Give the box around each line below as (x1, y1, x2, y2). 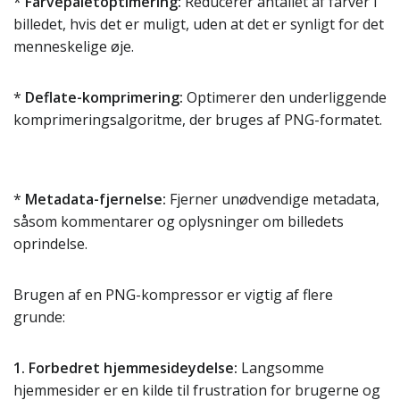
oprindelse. (13, 234, 87, 254)
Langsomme (237, 358, 324, 378)
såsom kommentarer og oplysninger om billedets (13, 212, 344, 231)
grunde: (13, 307, 65, 327)
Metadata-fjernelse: (25, 189, 166, 209)
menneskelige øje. (13, 37, 134, 56)
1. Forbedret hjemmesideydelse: (13, 358, 237, 378)
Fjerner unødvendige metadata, (166, 189, 379, 209)
